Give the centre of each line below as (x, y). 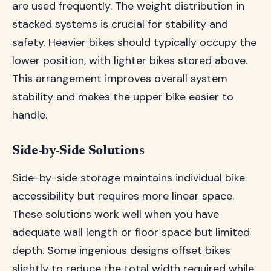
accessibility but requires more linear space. (123, 196)
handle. (30, 115)
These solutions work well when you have (116, 214)
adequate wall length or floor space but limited (131, 232)
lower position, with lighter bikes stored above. (130, 60)
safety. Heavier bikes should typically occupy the (134, 42)
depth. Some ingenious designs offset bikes (121, 250)
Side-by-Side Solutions (78, 151)
